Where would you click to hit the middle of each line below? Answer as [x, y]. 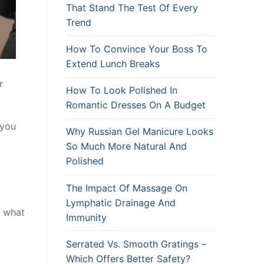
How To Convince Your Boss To [137, 49]
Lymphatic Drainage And [121, 202]
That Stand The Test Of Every [132, 7]
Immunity [86, 217]
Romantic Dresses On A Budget [136, 105]
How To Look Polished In [122, 90]
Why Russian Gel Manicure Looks [140, 132]
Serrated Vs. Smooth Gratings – [136, 244]
